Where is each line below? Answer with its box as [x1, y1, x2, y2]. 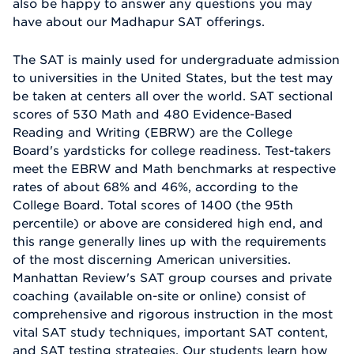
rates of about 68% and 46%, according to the [13, 179, 298, 194]
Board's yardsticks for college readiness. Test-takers [13, 143, 331, 158]
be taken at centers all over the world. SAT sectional [13, 88, 333, 104]
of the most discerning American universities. [13, 252, 291, 267]
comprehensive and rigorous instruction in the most [13, 307, 333, 322]
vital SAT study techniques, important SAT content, [13, 325, 328, 340]
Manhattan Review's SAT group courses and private [13, 270, 332, 285]
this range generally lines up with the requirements [13, 234, 326, 249]
